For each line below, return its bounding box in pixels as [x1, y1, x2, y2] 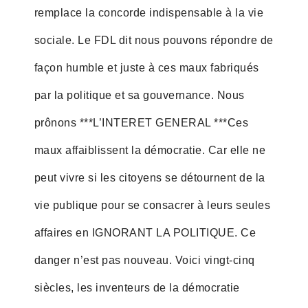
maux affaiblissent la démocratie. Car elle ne [34, 144, 266, 156]
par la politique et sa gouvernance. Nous [34, 89, 245, 101]
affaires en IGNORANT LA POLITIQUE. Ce [34, 226, 256, 239]
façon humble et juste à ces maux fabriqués [34, 61, 259, 74]
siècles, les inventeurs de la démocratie [34, 281, 240, 294]
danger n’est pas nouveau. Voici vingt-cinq [34, 254, 255, 266]
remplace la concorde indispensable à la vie [34, 6, 264, 19]
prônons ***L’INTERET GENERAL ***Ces [34, 116, 249, 129]
